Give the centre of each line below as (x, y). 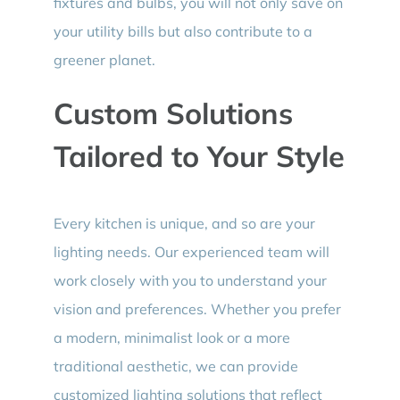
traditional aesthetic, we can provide (175, 367)
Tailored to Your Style (199, 155)
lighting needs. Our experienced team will (191, 252)
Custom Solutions (173, 112)
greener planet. (104, 59)
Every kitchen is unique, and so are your (184, 224)
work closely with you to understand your (190, 281)
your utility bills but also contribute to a (183, 31)
